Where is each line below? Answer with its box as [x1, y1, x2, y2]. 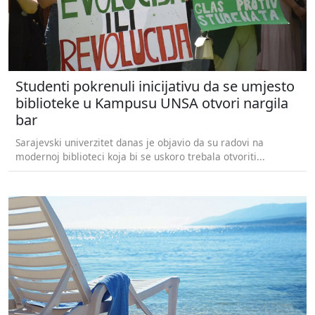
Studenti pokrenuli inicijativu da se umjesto [15, 76, 295, 96]
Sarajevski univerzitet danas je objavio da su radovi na [15, 135, 264, 149]
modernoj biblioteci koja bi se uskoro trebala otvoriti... [15, 149, 265, 163]
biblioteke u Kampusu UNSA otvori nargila [15, 93, 288, 112]
